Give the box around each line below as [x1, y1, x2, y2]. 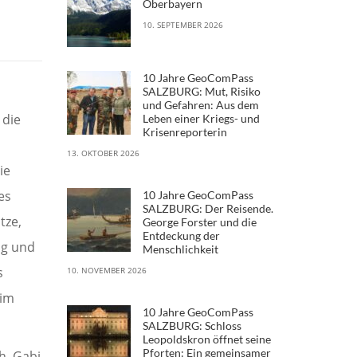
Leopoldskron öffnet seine [142, 331, 271, 346]
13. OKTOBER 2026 [66, 147, 139, 159]
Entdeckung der [142, 228, 220, 242]
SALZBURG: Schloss [142, 318, 241, 332]
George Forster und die [142, 214, 257, 229]
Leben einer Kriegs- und [142, 111, 260, 125]
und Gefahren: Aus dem [142, 97, 259, 112]
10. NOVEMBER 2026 [66, 264, 147, 276]
